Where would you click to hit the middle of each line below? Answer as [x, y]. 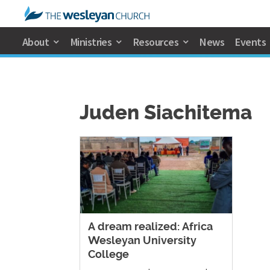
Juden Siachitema [166, 114]
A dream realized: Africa [150, 228]
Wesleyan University [142, 241]
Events [251, 42]
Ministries [91, 42]
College [108, 255]
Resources [155, 42]
